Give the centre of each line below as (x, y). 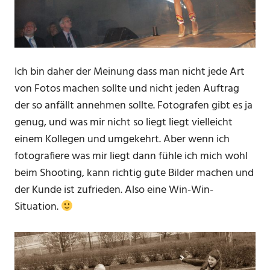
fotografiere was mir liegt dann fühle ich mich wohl (131, 156)
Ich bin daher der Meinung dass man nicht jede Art (130, 72)
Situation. (38, 207)
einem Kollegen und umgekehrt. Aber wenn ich (122, 139)
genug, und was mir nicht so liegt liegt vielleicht (124, 122)
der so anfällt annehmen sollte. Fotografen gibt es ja (133, 105)
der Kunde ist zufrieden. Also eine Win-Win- (114, 190)
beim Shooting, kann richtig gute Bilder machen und (134, 173)
